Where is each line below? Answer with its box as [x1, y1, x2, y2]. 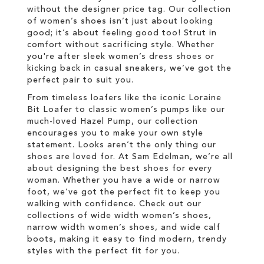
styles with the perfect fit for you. [27, 247, 180, 255]
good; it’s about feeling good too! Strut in [27, 29, 217, 37]
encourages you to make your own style [27, 129, 203, 137]
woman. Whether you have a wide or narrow [27, 176, 220, 184]
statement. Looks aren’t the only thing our [27, 141, 216, 149]
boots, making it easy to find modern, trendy [27, 235, 227, 243]
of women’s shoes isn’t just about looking [27, 17, 213, 25]
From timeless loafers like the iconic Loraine [27, 94, 222, 102]
